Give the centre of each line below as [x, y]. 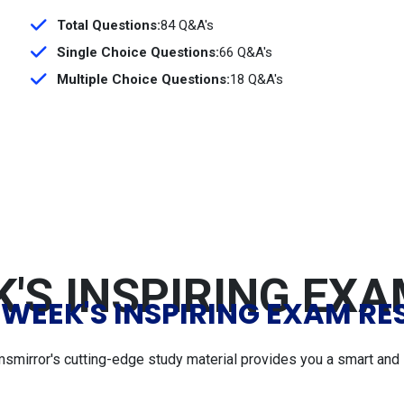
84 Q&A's [187, 25]
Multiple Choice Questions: [143, 79]
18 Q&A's [257, 79]
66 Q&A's [246, 52]
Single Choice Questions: [138, 52]
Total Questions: [109, 25]
